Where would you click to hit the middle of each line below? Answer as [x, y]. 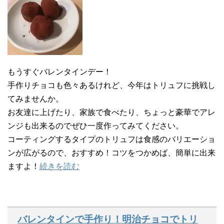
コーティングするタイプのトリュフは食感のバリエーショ [111, 139]
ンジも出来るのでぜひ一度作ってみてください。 [95, 125]
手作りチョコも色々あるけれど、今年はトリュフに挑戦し [111, 85]
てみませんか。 [35, 98]
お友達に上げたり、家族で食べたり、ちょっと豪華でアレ [111, 112]
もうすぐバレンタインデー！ [59, 71]
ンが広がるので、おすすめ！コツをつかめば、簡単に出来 [111, 152]
